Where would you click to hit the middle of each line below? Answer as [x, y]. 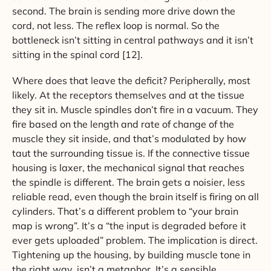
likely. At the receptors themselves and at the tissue [128, 95]
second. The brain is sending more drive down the [124, 11]
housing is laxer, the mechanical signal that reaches [128, 167]
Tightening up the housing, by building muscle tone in [131, 254]
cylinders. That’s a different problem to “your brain [125, 211]
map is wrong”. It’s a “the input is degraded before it [129, 225]
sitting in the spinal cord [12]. [77, 54]
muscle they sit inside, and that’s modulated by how [129, 138]
